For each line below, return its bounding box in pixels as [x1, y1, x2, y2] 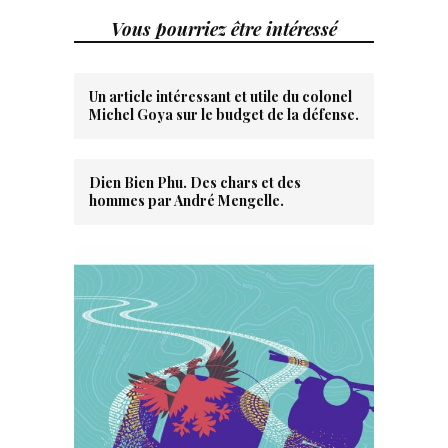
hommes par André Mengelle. [89, 191, 284, 210]
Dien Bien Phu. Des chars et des [89, 173, 301, 192]
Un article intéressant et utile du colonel [89, 87, 352, 106]
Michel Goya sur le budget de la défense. [89, 105, 359, 124]
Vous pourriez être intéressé [111, 17, 337, 41]
